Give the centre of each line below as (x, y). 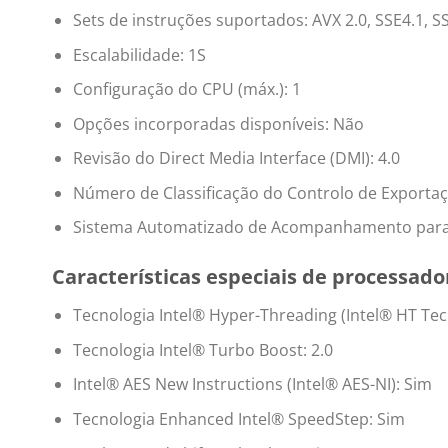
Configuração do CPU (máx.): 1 (186, 89)
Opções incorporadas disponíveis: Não (218, 123)
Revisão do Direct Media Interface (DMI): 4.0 (236, 158)
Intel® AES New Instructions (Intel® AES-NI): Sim (252, 384)
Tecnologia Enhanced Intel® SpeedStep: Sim (238, 419)
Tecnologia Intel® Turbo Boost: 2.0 (202, 349)
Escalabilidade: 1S (139, 54)
